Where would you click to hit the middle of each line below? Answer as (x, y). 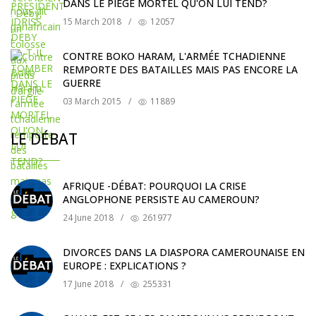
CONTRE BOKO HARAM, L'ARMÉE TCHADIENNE (174, 56)
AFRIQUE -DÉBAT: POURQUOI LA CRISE (154, 186)
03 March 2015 (92, 102)
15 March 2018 (92, 22)
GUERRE (82, 83)
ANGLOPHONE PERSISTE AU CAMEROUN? (161, 200)
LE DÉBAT (44, 139)
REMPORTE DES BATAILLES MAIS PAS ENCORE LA (180, 70)
